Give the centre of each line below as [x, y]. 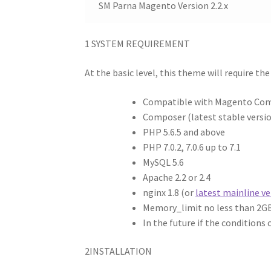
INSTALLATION [121, 251]
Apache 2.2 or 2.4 [177, 177]
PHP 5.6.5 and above [184, 132]
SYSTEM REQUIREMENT [140, 44]
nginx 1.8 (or [169, 192]
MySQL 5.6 [164, 162]
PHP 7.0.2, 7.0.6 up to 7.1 [192, 147]
